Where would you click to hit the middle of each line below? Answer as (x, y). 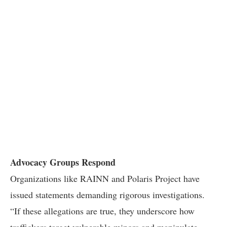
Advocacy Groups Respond (63, 162)
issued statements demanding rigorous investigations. (107, 195)
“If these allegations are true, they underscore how (102, 211)
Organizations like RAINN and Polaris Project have (105, 178)
